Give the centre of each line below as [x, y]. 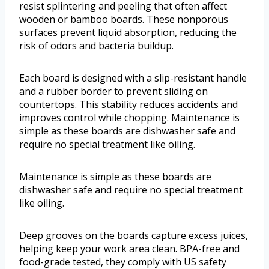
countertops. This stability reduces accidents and [128, 104]
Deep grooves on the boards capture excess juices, [134, 235]
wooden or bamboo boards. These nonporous [124, 19]
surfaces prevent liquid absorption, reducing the [128, 32]
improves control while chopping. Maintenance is [129, 117]
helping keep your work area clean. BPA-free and [129, 248]
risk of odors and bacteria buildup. [96, 45]
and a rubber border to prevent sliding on [113, 91]
